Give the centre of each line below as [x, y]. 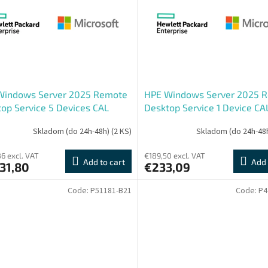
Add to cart [104, 162]
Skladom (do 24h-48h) [72, 132]
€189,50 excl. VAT [174, 155]
